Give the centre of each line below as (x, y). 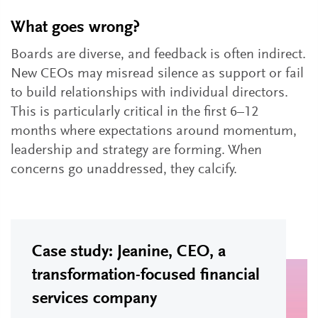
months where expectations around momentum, (154, 131)
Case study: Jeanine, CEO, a (129, 252)
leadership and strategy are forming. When (136, 150)
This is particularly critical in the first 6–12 (135, 112)
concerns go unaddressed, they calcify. (124, 170)
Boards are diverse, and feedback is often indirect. (158, 55)
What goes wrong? (75, 28)
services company (94, 299)
